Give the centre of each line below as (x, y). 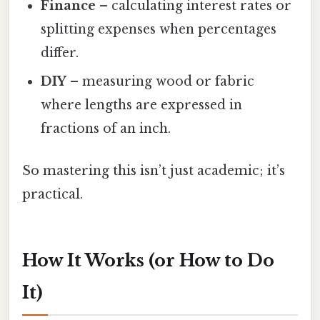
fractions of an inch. (106, 128)
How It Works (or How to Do (148, 260)
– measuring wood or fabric (161, 81)
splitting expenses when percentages (159, 29)
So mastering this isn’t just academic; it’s (154, 171)
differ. (60, 52)
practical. (52, 195)
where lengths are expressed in (142, 105)
